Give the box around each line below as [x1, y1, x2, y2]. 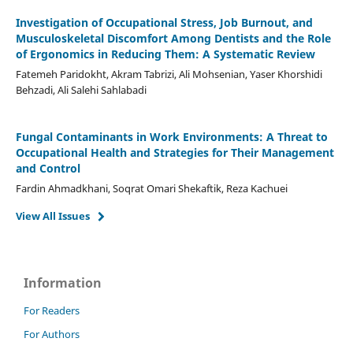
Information [24, 273, 102, 292]
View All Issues [15, 208, 90, 223]
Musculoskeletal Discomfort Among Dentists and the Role [15, 30, 331, 46]
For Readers [24, 303, 80, 318]
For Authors [24, 326, 80, 341]
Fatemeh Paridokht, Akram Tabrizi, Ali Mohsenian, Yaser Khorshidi [15, 66, 322, 81]
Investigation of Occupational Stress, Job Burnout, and [15, 14, 313, 30]
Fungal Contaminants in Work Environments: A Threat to [15, 128, 328, 144]
